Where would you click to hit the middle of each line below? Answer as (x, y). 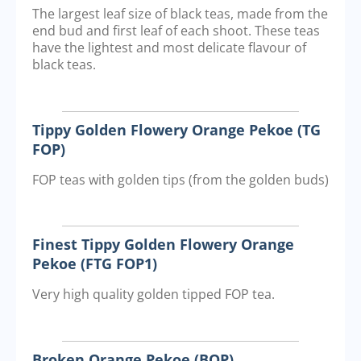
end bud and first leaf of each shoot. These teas (176, 31)
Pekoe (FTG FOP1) (95, 264)
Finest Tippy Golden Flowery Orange (163, 245)
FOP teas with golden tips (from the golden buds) (180, 179)
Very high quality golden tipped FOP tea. (154, 295)
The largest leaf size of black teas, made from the (180, 14)
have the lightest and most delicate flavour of (169, 48)
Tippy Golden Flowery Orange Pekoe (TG (176, 129)
